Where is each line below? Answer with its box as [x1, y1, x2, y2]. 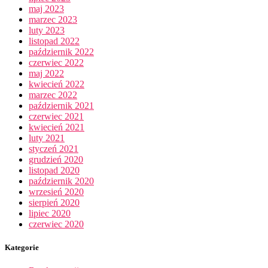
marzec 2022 [29, 89, 77, 100]
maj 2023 [29, 3, 64, 14]
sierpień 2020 [29, 197, 80, 208]
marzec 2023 [29, 14, 77, 25]
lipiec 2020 [29, 208, 71, 218]
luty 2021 [29, 132, 65, 143]
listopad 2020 [29, 165, 80, 175]
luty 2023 [29, 25, 65, 35]
